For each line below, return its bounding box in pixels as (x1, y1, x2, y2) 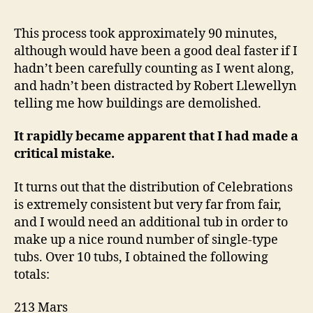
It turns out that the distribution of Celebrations (14, 179, 293, 196)
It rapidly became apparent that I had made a (14, 129, 298, 145)
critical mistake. (14, 146, 115, 162)
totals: (14, 266, 50, 283)
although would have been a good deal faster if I (14, 43, 298, 59)
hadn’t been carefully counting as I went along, (14, 60, 294, 77)
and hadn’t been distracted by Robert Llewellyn (14, 78, 297, 94)
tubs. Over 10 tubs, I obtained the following (14, 249, 268, 265)
